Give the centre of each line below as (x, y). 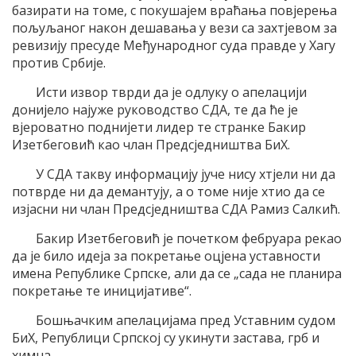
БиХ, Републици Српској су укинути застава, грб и (166, 337)
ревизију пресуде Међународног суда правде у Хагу (174, 45)
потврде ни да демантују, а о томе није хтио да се (168, 191)
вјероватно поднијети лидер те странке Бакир (159, 127)
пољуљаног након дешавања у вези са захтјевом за (174, 27)
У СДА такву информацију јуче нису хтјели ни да (186, 174)
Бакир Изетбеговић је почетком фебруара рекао (189, 238)
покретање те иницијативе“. (102, 290)
